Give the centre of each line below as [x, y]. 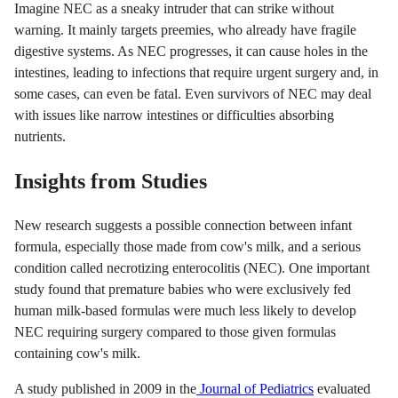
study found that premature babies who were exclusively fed [183, 289]
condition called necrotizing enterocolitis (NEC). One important [192, 267]
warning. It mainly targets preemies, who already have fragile [185, 29]
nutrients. [40, 136]
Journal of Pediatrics [255, 388]
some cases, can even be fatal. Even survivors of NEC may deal [193, 93]
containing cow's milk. [77, 353]
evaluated [342, 388]
